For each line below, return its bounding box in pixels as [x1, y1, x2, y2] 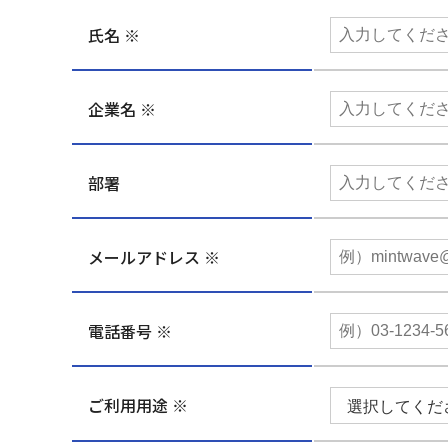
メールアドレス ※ [88, 244, 220, 269]
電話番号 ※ [88, 318, 172, 343]
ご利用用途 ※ [88, 393, 188, 418]
